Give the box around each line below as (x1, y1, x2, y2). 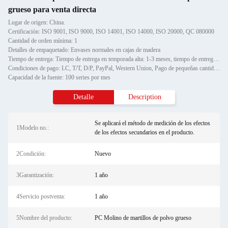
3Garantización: (16, 172, 54, 179)
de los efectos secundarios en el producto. (94, 129, 194, 136)
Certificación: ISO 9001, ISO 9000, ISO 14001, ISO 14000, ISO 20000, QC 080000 (8, 28, 214, 35)
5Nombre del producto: (16, 214, 72, 221)
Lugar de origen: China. (8, 19, 65, 26)
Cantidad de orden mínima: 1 (8, 37, 77, 44)
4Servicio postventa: (16, 193, 65, 200)
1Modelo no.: (16, 124, 49, 131)
